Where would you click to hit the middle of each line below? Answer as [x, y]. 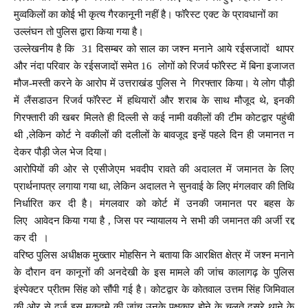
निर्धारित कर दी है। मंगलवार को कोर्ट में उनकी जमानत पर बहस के [154, 204]
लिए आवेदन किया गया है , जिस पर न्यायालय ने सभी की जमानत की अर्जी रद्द [154, 221]
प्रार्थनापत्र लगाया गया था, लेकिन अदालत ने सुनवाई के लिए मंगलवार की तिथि [154, 187]
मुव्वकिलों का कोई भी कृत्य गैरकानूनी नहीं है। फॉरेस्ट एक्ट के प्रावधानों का [146, 15]
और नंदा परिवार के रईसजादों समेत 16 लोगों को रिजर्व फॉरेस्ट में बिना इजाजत [154, 66]
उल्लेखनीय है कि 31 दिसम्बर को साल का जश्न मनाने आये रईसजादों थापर [154, 49]
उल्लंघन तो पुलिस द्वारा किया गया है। [79, 32]
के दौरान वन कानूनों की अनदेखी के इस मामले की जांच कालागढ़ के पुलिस [154, 273]
